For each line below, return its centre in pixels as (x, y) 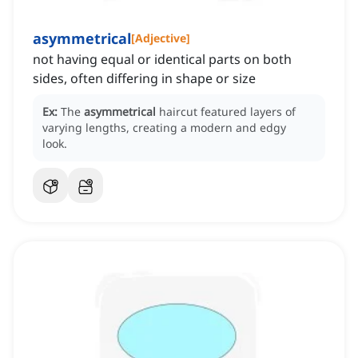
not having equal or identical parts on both (162, 60)
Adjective (161, 38)
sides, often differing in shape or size (144, 79)
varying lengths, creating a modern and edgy (164, 128)
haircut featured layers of (227, 112)
